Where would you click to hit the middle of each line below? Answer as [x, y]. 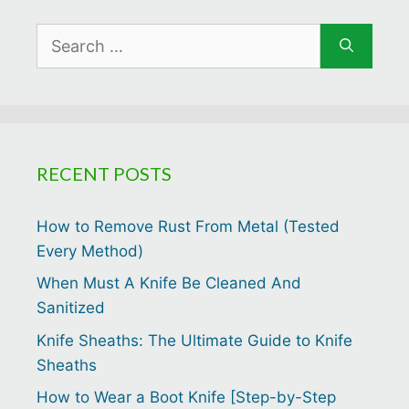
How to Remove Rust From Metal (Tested [188, 226]
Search [61, 34]
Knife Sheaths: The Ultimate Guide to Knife [194, 340]
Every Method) [90, 251]
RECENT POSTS [104, 173]
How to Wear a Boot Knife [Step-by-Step [186, 398]
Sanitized [71, 308]
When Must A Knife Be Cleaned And [169, 283]
